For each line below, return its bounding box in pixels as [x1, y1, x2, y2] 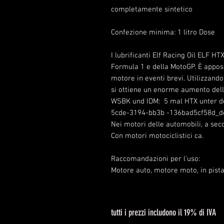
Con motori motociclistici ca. [111, 131, 203, 140]
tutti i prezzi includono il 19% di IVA [111, 207, 216, 218]
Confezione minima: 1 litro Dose [111, 28, 217, 37]
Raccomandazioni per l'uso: [111, 154, 200, 163]
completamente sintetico [111, 5, 192, 14]
